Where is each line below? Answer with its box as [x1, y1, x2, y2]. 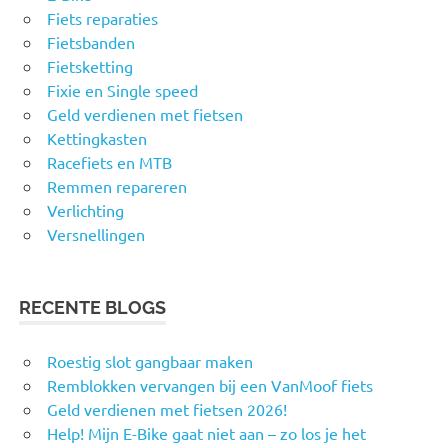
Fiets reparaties [47, 8, 158, 29]
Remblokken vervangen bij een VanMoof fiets [47, 375, 373, 396]
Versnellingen [47, 224, 145, 245]
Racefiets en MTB [47, 152, 172, 173]
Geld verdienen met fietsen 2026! [47, 399, 287, 420]
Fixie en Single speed [47, 80, 198, 101]
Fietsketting [47, 56, 133, 77]
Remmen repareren [47, 176, 187, 197]
